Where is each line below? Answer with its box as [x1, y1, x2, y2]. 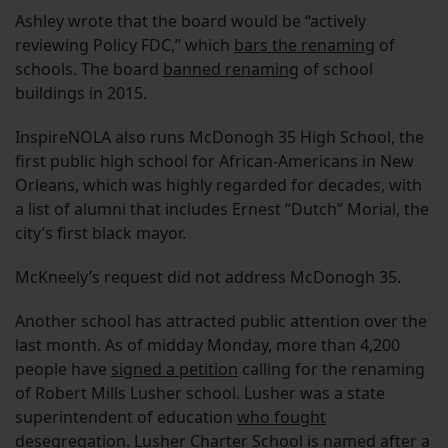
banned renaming [163, 58, 299, 81]
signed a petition [111, 358, 238, 381]
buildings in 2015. [15, 82, 151, 105]
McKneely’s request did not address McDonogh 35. [15, 266, 401, 289]
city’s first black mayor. [15, 222, 186, 245]
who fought [237, 406, 326, 429]
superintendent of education [15, 406, 237, 429]
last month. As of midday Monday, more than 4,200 [15, 334, 400, 357]
